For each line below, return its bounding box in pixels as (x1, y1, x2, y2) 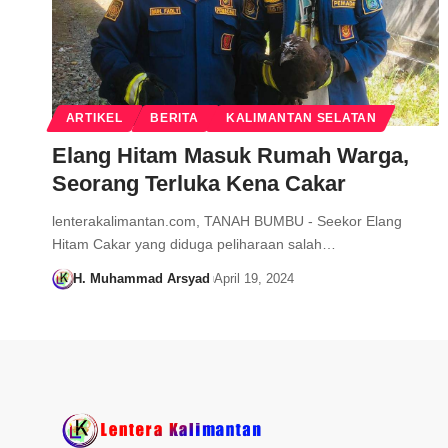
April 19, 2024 (213, 271, 294, 287)
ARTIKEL (65, 112, 123, 125)
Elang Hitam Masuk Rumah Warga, (52, 143, 409, 169)
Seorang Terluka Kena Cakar (52, 171, 346, 197)
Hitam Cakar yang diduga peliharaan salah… (52, 236, 336, 253)
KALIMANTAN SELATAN (226, 112, 377, 125)
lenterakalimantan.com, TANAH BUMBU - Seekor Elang (52, 213, 402, 230)
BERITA (150, 112, 199, 125)
